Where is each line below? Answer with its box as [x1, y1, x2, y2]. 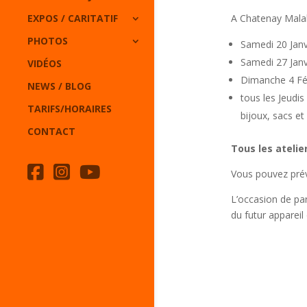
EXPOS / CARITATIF [27, 12, 118, 25]
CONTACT [27, 125, 75, 138]
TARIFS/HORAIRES [27, 102, 112, 116]
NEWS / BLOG [27, 79, 91, 93]
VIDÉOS [27, 57, 62, 71]
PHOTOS [27, 34, 68, 48]
